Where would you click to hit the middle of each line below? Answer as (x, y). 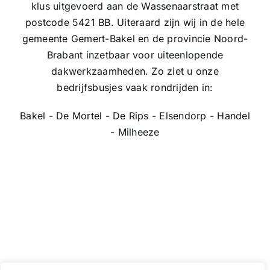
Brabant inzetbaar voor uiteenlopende (135, 55)
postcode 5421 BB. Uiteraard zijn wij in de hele (135, 23)
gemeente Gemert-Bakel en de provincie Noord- (135, 39)
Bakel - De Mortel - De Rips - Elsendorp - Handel (135, 116)
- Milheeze (135, 132)
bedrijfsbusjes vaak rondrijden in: (135, 88)
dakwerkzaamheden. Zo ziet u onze (135, 71)
